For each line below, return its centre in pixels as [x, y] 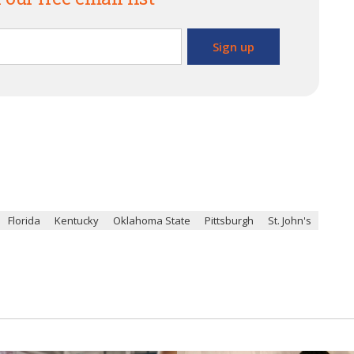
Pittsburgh [229, 220]
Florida [24, 220]
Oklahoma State [152, 220]
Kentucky [77, 220]
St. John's [290, 220]
